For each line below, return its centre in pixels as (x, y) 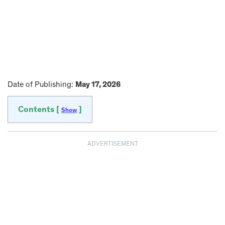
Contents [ (40, 110)
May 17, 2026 (98, 85)
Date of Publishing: (41, 85)
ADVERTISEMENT (113, 144)
